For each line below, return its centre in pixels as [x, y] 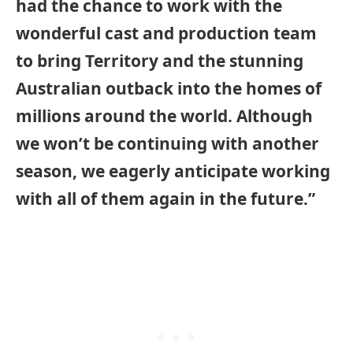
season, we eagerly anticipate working [173, 171]
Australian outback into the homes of [169, 88]
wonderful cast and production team [166, 33]
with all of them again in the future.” [165, 198]
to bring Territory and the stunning [160, 60]
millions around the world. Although [164, 115]
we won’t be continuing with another [167, 143]
